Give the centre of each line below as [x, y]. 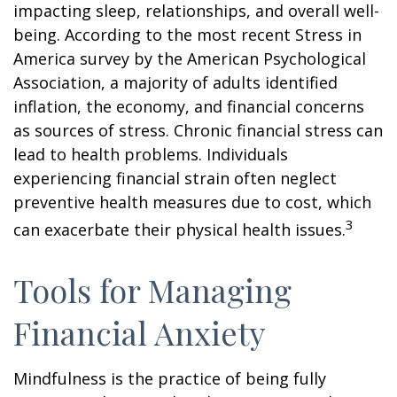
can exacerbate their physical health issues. [179, 230]
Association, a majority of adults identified [175, 82]
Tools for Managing [152, 290]
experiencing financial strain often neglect [175, 178]
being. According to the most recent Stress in [187, 35]
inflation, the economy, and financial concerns [189, 106]
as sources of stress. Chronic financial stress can [198, 130]
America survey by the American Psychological [190, 58]
